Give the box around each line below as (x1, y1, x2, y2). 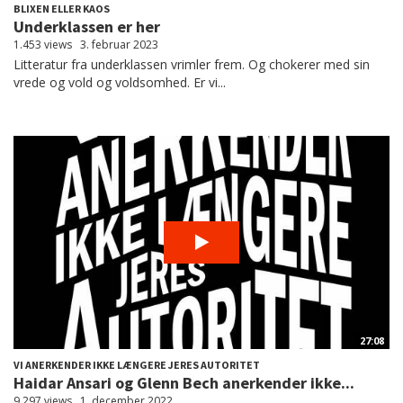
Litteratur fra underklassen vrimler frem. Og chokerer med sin (13, 55, 370, 73)
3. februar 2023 (80, 36, 158, 52)
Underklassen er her (13, 15, 160, 37)
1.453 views (13, 36, 72, 52)
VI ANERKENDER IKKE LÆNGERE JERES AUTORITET (13, 357, 260, 372)
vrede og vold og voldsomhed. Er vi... (13, 73, 226, 91)
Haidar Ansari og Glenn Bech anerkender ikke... (13, 372, 354, 393)
